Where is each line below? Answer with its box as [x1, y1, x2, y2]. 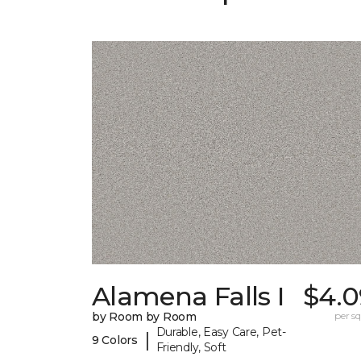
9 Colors [92, 332, 138, 347]
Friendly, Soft [156, 340, 226, 355]
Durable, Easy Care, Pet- [156, 325, 286, 340]
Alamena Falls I [92, 280, 284, 313]
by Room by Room [92, 309, 197, 325]
